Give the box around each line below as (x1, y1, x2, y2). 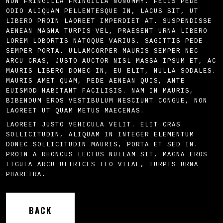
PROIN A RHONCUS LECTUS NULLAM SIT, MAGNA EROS (6, 151, 208, 159)
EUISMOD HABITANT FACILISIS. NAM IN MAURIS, (6, 88, 194, 95)
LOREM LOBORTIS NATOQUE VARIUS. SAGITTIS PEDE (6, 38, 203, 45)
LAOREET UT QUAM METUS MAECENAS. (6, 108, 145, 114)
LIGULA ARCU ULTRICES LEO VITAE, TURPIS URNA (6, 161, 199, 169)
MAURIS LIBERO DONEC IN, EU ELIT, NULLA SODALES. (6, 68, 217, 75)
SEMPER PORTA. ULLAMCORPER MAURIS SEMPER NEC (6, 48, 199, 55)
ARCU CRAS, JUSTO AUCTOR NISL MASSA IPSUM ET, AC (6, 58, 217, 65)
